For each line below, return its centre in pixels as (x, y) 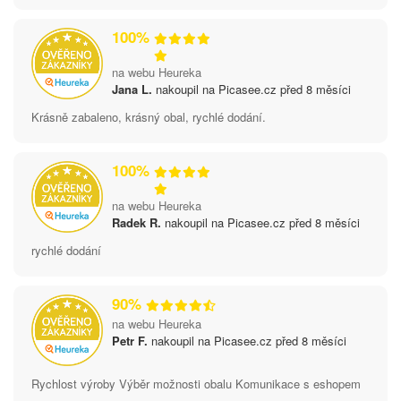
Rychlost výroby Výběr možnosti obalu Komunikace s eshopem (196, 383)
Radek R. (137, 222)
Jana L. (132, 89)
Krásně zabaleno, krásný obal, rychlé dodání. (149, 116)
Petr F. (130, 340)
